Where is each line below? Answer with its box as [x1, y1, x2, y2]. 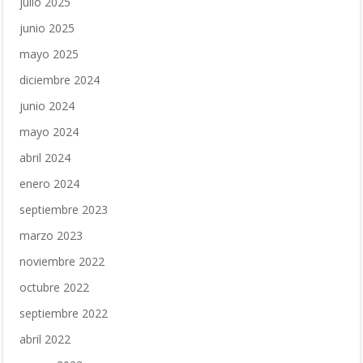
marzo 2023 [19, 228, 83, 243]
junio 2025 [19, 20, 75, 36]
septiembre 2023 [19, 202, 108, 217]
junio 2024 [19, 98, 75, 113]
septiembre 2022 [19, 305, 108, 321]
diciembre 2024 [19, 72, 100, 88]
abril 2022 [19, 331, 70, 347]
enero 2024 [19, 176, 79, 191]
